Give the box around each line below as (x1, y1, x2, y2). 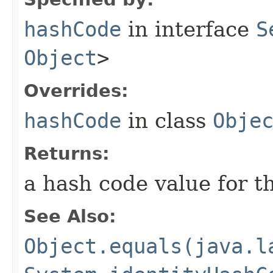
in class (121, 108, 213, 133)
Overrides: (24, 80, 129, 101)
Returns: (24, 143, 110, 164)
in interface (121, 16, 256, 41)
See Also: (24, 205, 116, 227)
